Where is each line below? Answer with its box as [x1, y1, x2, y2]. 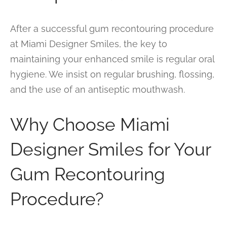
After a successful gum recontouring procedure [10, 23, 214, 34]
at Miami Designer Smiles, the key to [10, 38, 167, 49]
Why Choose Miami [10, 113, 170, 135]
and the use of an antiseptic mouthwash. [10, 84, 185, 95]
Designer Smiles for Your [10, 138, 211, 160]
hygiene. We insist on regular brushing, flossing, [10, 68, 214, 80]
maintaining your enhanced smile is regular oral [10, 53, 214, 64]
